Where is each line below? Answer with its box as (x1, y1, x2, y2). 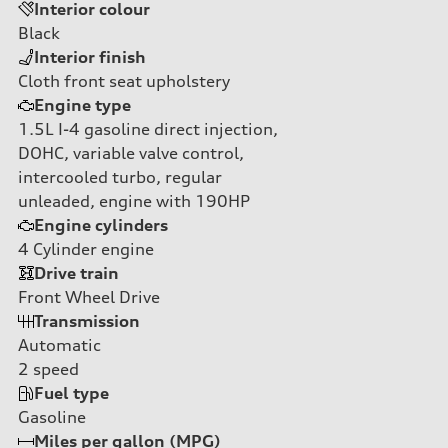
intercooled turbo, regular (18, 166, 222, 187)
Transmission (34, 310, 140, 331)
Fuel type (34, 382, 109, 403)
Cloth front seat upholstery (18, 70, 230, 91)
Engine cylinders (34, 214, 168, 235)
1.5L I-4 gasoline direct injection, (18, 118, 278, 139)
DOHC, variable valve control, (18, 142, 244, 163)
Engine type (34, 94, 131, 115)
